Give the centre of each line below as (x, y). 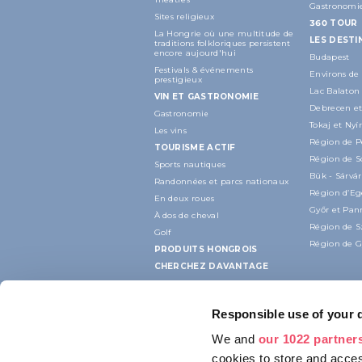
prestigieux (178, 79)
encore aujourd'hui (195, 53)
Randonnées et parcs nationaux (221, 181)
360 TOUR (334, 23)
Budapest (330, 57)
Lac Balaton (335, 90)
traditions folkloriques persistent (222, 43)
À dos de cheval (186, 215)
